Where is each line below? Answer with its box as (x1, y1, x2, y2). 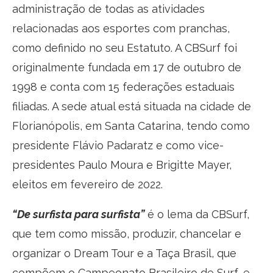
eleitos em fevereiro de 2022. (12, 177, 163, 191)
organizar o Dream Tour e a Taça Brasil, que (12, 246, 236, 260)
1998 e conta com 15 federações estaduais (12, 80, 235, 93)
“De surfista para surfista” (12, 207, 144, 221)
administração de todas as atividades (12, 2, 205, 15)
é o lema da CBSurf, (144, 207, 249, 221)
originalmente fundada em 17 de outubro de (12, 60, 241, 74)
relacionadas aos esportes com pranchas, (12, 21, 230, 35)
